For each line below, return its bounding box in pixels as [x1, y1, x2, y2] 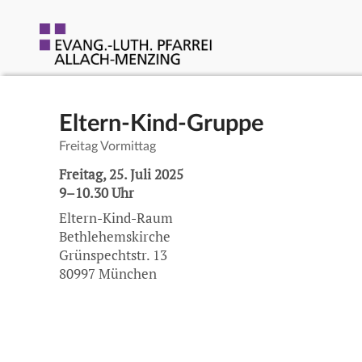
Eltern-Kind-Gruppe [58, 112, 263, 136]
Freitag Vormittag [58, 139, 156, 153]
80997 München [58, 265, 157, 284]
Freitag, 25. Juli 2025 [58, 165, 183, 183]
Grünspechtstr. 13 [58, 246, 167, 265]
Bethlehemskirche [58, 228, 170, 246]
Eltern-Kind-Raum [58, 209, 173, 228]
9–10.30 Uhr [58, 183, 134, 202]
